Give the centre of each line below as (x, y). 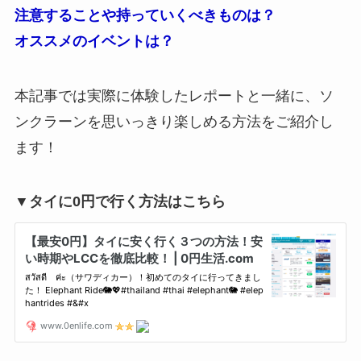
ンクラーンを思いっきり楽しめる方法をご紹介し (174, 121)
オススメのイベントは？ (94, 41)
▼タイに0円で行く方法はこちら (120, 202)
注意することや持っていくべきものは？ (145, 15)
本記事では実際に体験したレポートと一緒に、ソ (174, 95)
